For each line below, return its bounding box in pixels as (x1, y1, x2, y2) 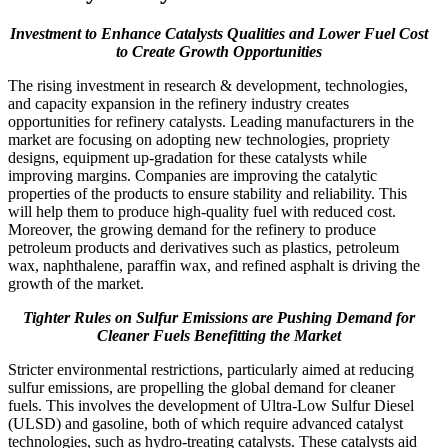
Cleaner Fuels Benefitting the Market (97, 326, 341, 344)
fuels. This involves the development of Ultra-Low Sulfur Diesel (8, 396, 414, 414)
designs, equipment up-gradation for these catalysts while (8, 148, 367, 166)
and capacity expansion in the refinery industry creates (8, 94, 349, 112)
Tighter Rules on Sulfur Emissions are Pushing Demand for (23, 308, 415, 326)
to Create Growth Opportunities (116, 42, 322, 60)
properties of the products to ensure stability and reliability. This (8, 184, 407, 202)
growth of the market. (8, 274, 144, 292)
